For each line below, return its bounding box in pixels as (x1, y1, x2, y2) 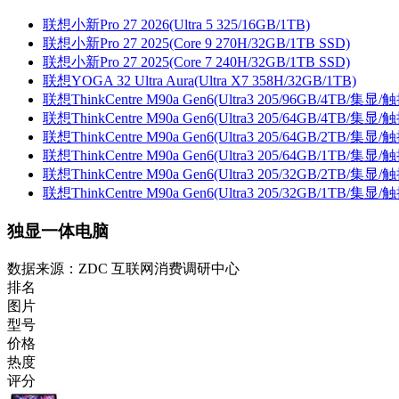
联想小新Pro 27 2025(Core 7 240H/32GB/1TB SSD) (43, 54, 350, 70)
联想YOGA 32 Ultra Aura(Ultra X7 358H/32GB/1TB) (43, 73, 356, 89)
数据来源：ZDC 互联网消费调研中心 (7, 260, 240, 276)
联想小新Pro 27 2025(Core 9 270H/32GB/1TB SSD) (43, 36, 350, 52)
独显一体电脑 (7, 222, 109, 241)
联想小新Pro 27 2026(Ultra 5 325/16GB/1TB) (43, 17, 310, 33)
